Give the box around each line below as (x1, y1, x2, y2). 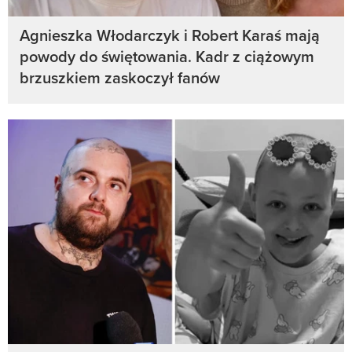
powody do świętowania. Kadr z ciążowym (20, 45, 314, 68)
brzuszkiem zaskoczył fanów (20, 66, 220, 90)
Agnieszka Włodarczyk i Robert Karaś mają (20, 24, 320, 47)
